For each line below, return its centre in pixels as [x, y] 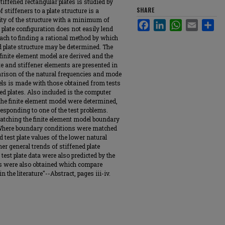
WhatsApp [197, 23]
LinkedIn [178, 23]
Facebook [164, 23]
